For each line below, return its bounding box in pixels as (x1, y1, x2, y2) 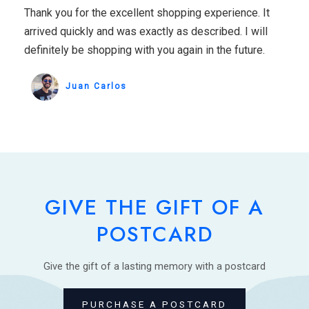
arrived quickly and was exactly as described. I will (24, 25, 268, 39)
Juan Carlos (66, 81, 127, 92)
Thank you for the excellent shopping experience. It (24, 6, 270, 20)
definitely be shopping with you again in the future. (24, 43, 265, 57)
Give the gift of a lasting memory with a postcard (43, 260, 266, 273)
